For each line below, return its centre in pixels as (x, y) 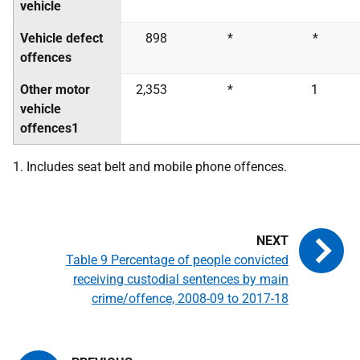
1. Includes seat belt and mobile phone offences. (150, 167)
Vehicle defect (61, 38)
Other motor (55, 90)
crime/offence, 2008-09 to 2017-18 (190, 299)
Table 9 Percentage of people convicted (177, 260)
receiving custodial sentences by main (181, 279)
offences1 (49, 128)
